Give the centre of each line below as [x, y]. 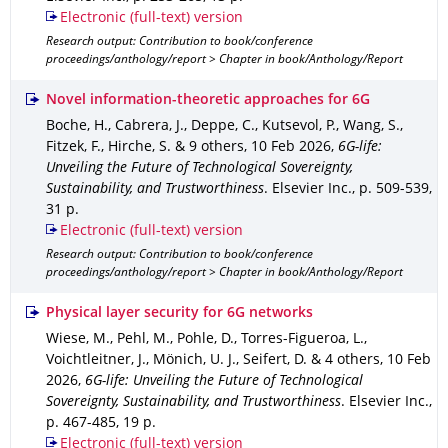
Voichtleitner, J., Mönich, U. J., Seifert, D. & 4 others [213, 360]
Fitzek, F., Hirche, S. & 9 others [145, 147]
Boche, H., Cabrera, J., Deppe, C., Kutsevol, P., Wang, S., [224, 126]
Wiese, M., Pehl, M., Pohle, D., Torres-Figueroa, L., [206, 339]
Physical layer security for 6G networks [179, 313]
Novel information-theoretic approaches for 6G [208, 100]
